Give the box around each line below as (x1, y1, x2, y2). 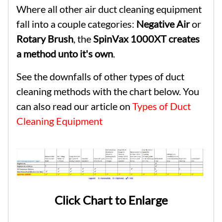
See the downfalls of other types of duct (16, 70, 184, 83)
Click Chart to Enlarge (54, 192, 168, 207)
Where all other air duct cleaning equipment (16, 3, 202, 15)
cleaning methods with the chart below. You (16, 85, 199, 98)
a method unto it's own (16, 48, 113, 60)
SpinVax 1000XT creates (93, 33, 200, 45)
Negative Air (136, 18, 190, 30)
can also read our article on (16, 100, 132, 112)
